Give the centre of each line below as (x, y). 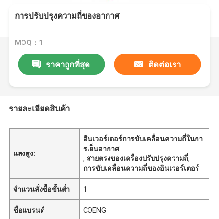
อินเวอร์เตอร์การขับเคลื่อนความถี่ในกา (143, 139)
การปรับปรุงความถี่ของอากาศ (67, 16)
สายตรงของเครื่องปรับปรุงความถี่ (138, 158)
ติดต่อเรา (165, 64)
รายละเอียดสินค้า (39, 108)
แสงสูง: (24, 153)
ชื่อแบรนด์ (29, 210)
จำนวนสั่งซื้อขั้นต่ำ (42, 189)
